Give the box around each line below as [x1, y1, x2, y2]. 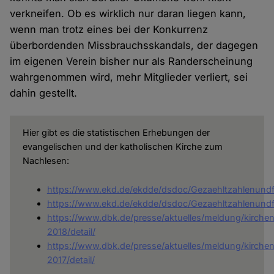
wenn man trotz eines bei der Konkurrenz [10, 23, 209, 36]
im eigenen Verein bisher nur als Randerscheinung [10, 55, 253, 68]
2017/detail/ [46, 254, 95, 265]
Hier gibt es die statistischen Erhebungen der [22, 127, 210, 138]
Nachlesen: [22, 155, 69, 166]
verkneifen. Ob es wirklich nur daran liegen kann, [10, 7, 246, 20]
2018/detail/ [46, 226, 95, 237]
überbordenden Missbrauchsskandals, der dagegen [10, 39, 259, 52]
